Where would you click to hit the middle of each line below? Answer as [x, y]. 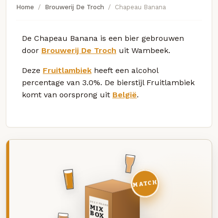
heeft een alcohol [125, 70]
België [125, 94]
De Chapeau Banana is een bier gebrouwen [103, 38]
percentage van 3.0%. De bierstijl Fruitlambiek [108, 82]
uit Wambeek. [143, 50]
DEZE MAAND [99, 203]
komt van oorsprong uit [67, 94]
